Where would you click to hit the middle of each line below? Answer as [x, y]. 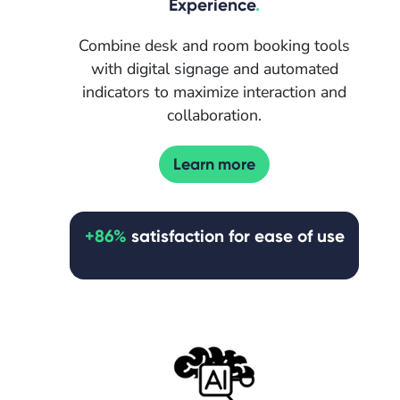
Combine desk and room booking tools [214, 46]
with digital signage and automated [214, 69]
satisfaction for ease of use [235, 236]
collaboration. [214, 116]
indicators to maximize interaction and [214, 92]
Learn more [214, 164]
